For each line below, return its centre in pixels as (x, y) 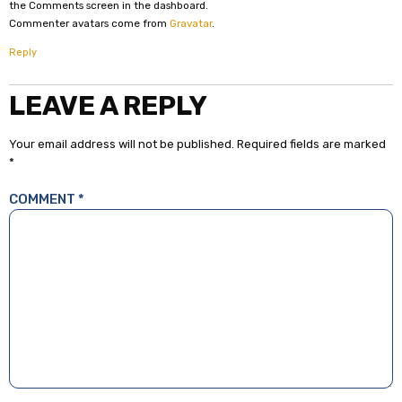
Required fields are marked (311, 144)
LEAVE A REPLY (108, 106)
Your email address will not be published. (122, 144)
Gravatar (191, 23)
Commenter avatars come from (89, 23)
